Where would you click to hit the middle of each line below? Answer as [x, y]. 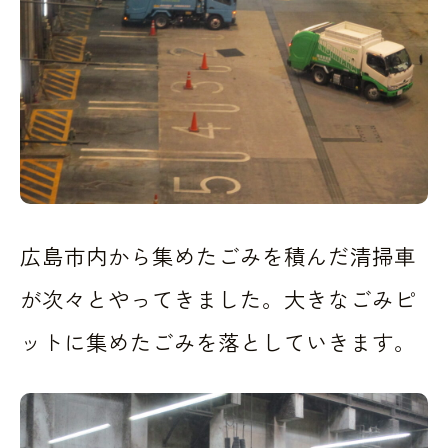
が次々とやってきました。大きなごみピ [218, 298]
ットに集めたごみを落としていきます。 [218, 341]
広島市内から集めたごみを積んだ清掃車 [218, 255]
